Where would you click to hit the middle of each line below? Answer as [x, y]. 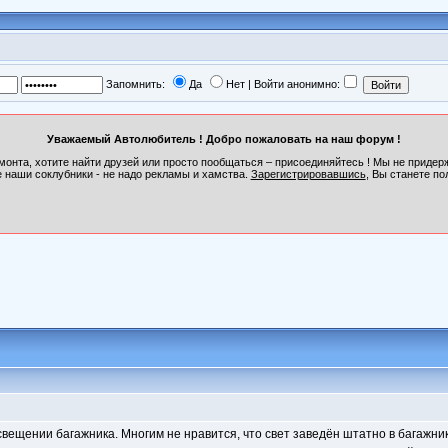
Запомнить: [135, 84]
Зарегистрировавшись [308, 174]
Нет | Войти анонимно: [282, 84]
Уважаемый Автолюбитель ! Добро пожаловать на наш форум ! [223, 139]
